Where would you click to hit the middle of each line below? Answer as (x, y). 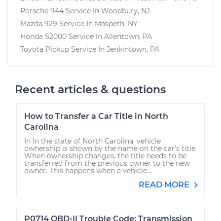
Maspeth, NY (116, 23)
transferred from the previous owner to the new (107, 163)
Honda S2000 (43, 36)
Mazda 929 (39, 23)
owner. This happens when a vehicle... (88, 170)
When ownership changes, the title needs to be (105, 156)
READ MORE (165, 184)
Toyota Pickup (45, 49)
